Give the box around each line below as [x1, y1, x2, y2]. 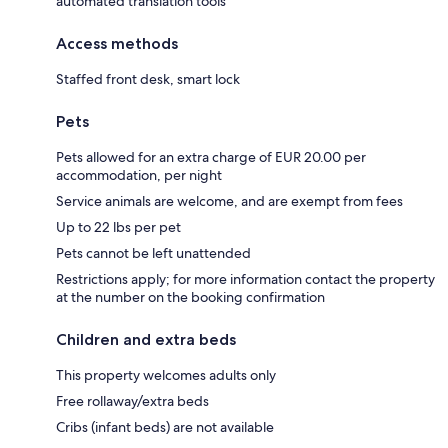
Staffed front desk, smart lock [56, 69, 240, 88]
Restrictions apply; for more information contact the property [56, 269, 435, 288]
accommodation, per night [56, 165, 222, 184]
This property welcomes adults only [56, 365, 276, 384]
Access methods [56, 33, 178, 53]
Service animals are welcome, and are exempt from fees [56, 191, 403, 210]
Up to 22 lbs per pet [56, 217, 181, 236]
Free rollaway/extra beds [56, 391, 209, 410]
